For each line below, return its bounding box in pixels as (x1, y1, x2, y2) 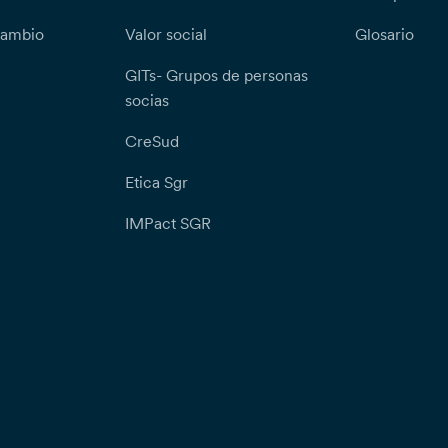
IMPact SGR (124, 213, 211, 233)
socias (124, 90, 169, 110)
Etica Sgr (124, 172, 188, 192)
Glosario (354, 24, 414, 44)
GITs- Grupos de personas (124, 65, 308, 85)
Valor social (124, 24, 207, 44)
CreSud (124, 131, 179, 151)
